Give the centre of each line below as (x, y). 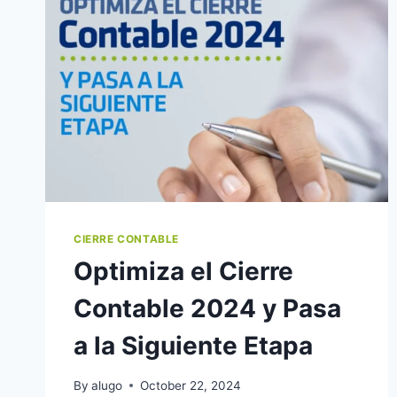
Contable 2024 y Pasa (207, 309)
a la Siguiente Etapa (193, 346)
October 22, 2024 (191, 385)
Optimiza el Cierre (183, 272)
